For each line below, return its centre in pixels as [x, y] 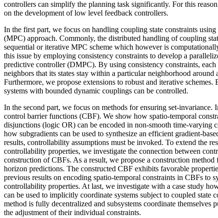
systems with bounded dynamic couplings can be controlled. [96, 91]
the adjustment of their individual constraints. [73, 212]
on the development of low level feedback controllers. [87, 13]
